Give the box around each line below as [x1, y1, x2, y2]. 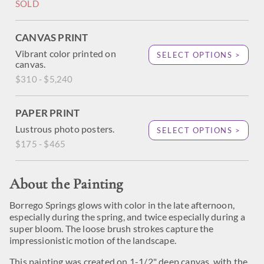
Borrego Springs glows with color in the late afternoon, [9, 199, 235, 210]
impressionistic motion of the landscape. [9, 235, 176, 246]
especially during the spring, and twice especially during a [9, 211, 245, 222]
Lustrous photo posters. [15, 123, 115, 134]
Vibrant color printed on [15, 48, 116, 59]
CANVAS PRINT [15, 31, 88, 44]
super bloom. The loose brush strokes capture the [9, 223, 214, 234]
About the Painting [9, 175, 123, 193]
